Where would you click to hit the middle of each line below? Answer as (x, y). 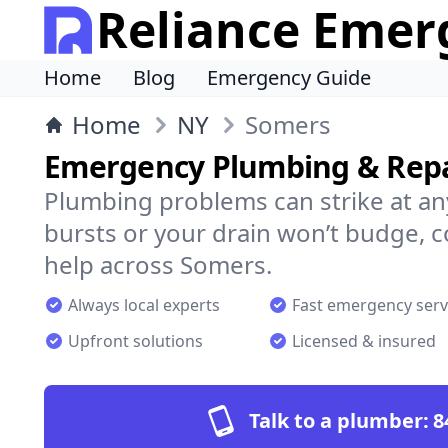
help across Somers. (158, 264)
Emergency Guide (289, 77)
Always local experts (144, 305)
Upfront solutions (135, 341)
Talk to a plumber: (339, 420)
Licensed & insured (364, 341)
